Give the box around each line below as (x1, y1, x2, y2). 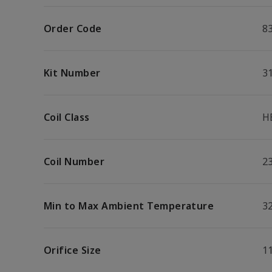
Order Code (44, 22, 102, 35)
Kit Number (44, 66, 101, 80)
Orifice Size (44, 243, 101, 257)
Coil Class (44, 110, 90, 124)
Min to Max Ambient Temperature (44, 199, 214, 212)
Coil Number (44, 155, 105, 168)
